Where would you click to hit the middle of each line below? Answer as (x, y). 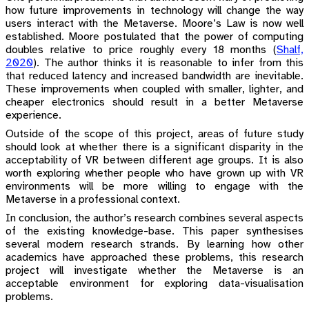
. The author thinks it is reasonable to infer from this (170, 63)
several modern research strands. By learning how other (154, 245)
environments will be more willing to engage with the (154, 187)
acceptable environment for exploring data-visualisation (154, 284)
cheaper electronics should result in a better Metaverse (154, 103)
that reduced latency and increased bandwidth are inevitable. (154, 77)
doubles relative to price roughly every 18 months (139, 50)
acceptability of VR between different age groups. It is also (154, 161)
